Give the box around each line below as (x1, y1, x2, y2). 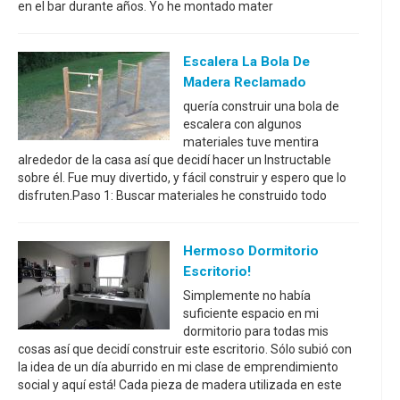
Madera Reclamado (183, 73, 306, 90)
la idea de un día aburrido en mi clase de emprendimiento (18, 359, 338, 374)
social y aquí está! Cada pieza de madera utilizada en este (18, 377, 342, 392)
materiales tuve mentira (183, 134, 319, 149)
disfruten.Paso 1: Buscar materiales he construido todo (18, 187, 327, 203)
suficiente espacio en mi (183, 305, 319, 321)
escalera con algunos (183, 116, 302, 131)
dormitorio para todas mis (183, 323, 329, 338)
